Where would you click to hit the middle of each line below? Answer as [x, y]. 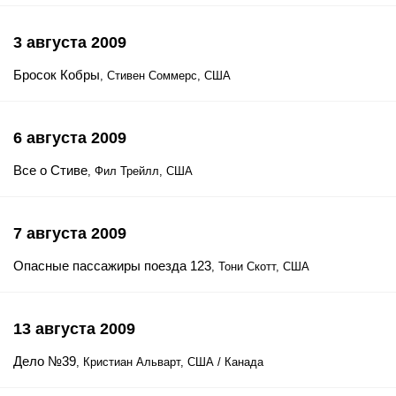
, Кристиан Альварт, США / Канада [170, 362]
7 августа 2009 [70, 233]
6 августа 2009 [70, 138]
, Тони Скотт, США [260, 267]
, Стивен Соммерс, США [165, 76]
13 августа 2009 [74, 329]
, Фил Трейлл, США [140, 171]
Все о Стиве [50, 170]
